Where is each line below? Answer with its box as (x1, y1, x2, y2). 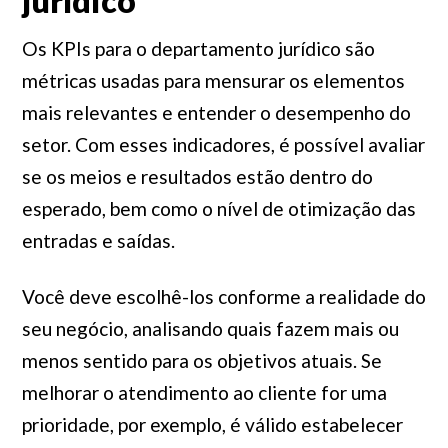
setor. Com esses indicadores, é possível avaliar (21, 133, 425, 156)
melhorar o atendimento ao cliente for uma (21, 381, 387, 404)
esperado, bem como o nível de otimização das (21, 197, 416, 220)
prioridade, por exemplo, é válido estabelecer (21, 413, 403, 436)
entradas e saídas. (21, 229, 175, 252)
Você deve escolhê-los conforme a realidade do (21, 285, 426, 308)
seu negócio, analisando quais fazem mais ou (21, 317, 399, 340)
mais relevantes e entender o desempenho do (21, 101, 411, 124)
